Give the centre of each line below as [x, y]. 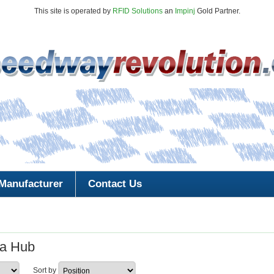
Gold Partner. [217, 11]
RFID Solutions [137, 11]
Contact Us [115, 184]
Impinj [185, 11]
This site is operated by [73, 11]
